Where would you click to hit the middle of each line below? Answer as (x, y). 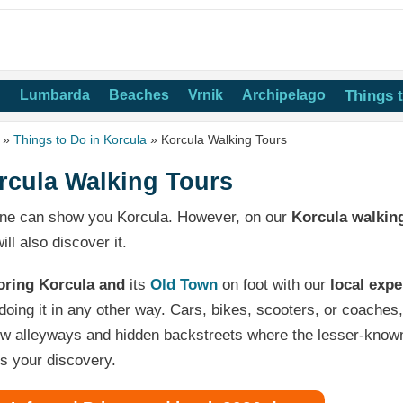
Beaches (139, 95)
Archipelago (284, 95)
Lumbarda (55, 95)
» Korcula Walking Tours (217, 139)
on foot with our (274, 284)
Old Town (184, 284)
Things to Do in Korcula (81, 139)
